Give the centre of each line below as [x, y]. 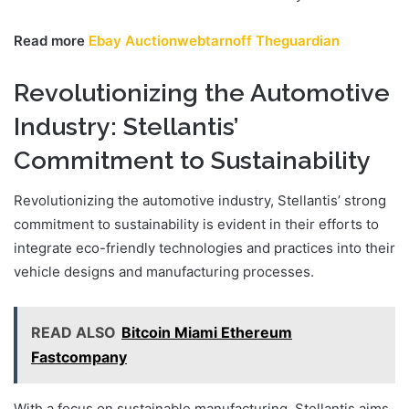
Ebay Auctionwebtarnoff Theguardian [214, 40]
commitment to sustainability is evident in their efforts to [196, 225]
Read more [51, 40]
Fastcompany [79, 357]
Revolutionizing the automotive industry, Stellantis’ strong [200, 201]
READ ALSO [73, 333]
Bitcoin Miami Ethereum [207, 333]
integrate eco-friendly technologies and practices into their [204, 248]
